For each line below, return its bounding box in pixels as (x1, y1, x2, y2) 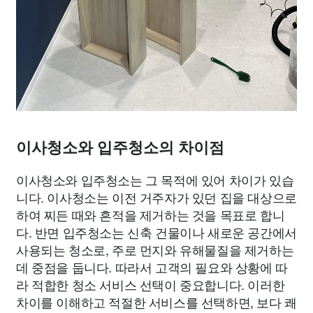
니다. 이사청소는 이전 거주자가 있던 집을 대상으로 (16, 187, 297, 206)
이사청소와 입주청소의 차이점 (16, 138, 224, 156)
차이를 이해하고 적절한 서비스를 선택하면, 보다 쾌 (16, 292, 297, 311)
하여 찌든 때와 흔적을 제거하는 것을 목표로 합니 (16, 205, 285, 224)
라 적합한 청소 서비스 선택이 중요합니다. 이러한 (16, 275, 285, 293)
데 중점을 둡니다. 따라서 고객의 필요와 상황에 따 (16, 257, 288, 276)
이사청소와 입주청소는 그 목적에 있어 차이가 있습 (16, 170, 294, 189)
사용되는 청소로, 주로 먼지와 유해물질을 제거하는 (16, 240, 294, 259)
